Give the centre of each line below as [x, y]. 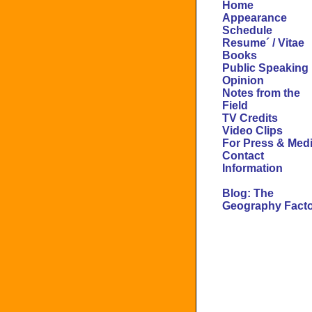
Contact [243, 156]
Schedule [247, 30]
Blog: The [248, 193]
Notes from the [261, 93]
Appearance [255, 18]
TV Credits [250, 118]
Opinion [243, 80]
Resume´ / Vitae [263, 43]
